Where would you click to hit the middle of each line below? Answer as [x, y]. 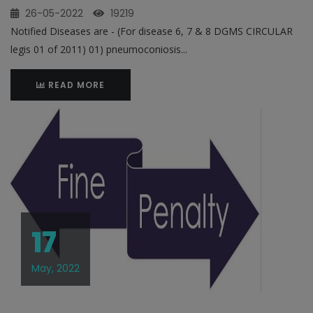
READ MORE [75, 85]
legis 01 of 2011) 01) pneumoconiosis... [99, 49]
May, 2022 [56, 268]
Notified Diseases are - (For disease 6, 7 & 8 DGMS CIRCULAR [152, 31]
